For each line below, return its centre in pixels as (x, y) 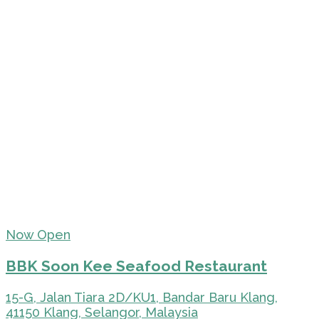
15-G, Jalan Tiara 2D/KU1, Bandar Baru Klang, (142, 298)
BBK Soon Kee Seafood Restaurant (136, 266)
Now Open (38, 235)
